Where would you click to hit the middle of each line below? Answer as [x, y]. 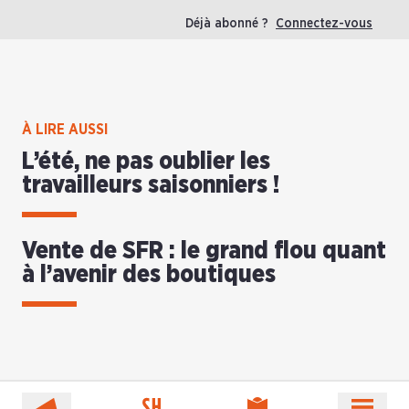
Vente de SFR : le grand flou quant [204, 252]
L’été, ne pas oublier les [146, 162]
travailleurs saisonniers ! [151, 186]
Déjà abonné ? [231, 24]
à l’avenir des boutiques [149, 275]
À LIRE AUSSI [65, 130]
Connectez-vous [324, 24]
